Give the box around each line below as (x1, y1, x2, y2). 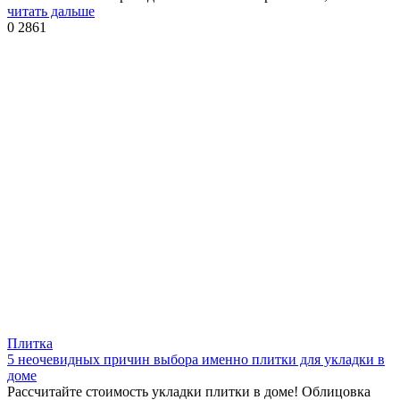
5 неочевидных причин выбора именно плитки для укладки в (7, 352, 385, 368)
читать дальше (7, 4, 95, 20)
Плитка (7, 336, 53, 352)
